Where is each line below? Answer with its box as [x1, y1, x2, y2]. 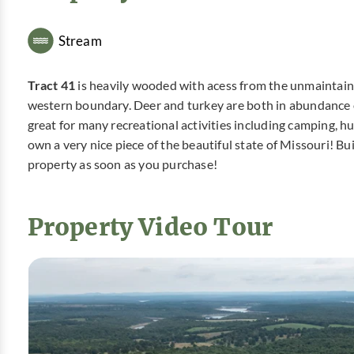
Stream [58, 32, 102, 48]
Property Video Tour [27, 210, 273, 243]
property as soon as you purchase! [27, 157, 218, 172]
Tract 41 [27, 78, 76, 93]
